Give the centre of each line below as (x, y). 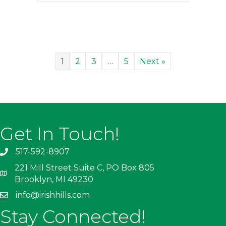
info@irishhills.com (53, 195)
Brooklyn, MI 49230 (54, 179)
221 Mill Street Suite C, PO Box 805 (84, 167)
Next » (152, 61)
